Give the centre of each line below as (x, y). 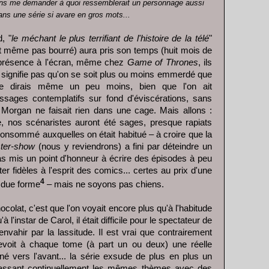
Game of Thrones (162, 63)
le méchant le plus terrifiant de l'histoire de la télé (110, 39)
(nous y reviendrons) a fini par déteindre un (124, 147)
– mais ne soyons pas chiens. (104, 185)
